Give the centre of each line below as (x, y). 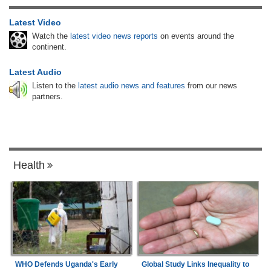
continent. (49, 47)
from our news (211, 85)
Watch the (51, 36)
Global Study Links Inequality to (195, 265)
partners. (47, 96)
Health (29, 165)
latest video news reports (114, 36)
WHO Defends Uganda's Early (66, 265)
